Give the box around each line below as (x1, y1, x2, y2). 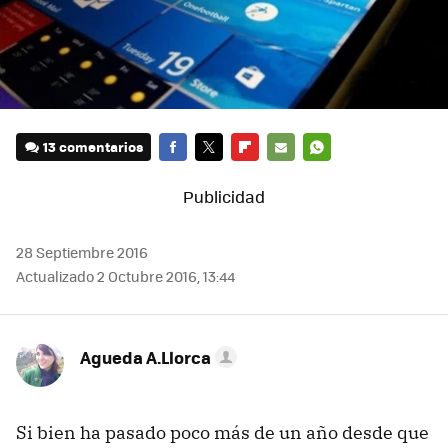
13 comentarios (43, 136, 144, 156)
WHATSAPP (303, 164, 374, 184)
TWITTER (195, 164, 251, 184)
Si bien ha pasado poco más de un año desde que (16, 420, 429, 444)
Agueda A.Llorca (80, 344, 211, 369)
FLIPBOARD (231, 164, 303, 184)
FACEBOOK (159, 164, 226, 184)
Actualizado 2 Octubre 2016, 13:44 (16, 265, 235, 286)
